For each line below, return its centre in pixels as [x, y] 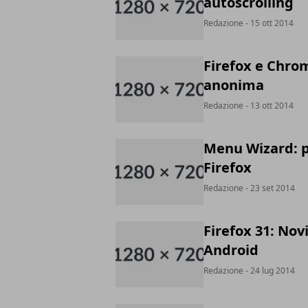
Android [231, 250]
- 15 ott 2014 [268, 23]
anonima [234, 85]
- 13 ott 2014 [268, 106]
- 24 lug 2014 [269, 271]
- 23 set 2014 [269, 188]
